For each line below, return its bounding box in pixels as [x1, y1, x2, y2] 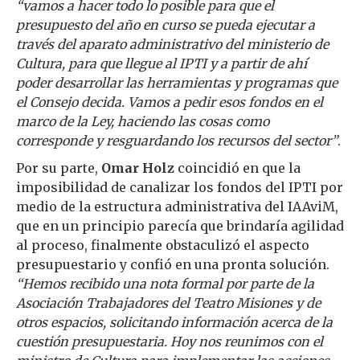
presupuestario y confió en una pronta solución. [16, 256, 329, 272]
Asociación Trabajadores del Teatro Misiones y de [16, 295, 321, 311]
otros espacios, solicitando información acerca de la [16, 314, 333, 330]
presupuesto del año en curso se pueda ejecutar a [16, 17, 315, 33]
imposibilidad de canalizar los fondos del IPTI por [16, 179, 343, 195]
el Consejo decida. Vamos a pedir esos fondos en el [16, 94, 323, 110]
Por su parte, [16, 160, 101, 176]
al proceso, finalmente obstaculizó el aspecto [16, 237, 309, 253]
